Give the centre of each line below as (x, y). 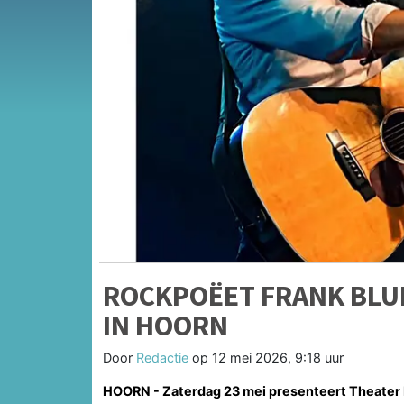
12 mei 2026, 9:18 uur (278, 357)
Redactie (162, 357)
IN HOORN (165, 325)
